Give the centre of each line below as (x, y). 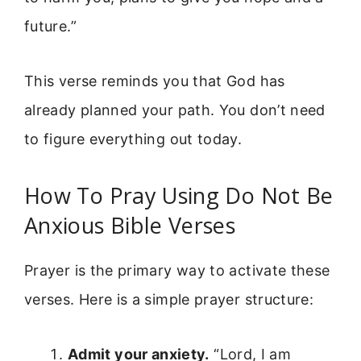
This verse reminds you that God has (155, 81)
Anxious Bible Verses (130, 225)
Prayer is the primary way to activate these (177, 270)
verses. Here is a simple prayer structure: (169, 299)
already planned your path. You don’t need (175, 110)
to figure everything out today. (133, 139)
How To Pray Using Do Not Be (179, 195)
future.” (50, 27)
